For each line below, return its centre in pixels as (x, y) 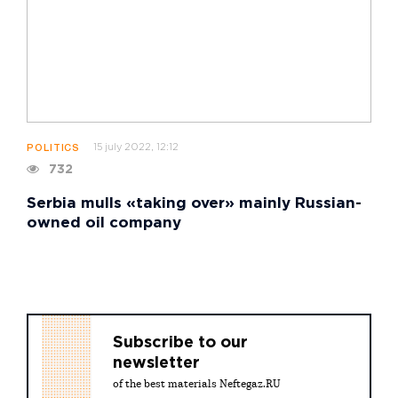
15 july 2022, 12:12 (136, 148)
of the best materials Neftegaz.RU (197, 385)
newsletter (156, 364)
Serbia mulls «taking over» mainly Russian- (194, 204)
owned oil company (104, 224)
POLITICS (54, 149)
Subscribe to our (180, 343)
